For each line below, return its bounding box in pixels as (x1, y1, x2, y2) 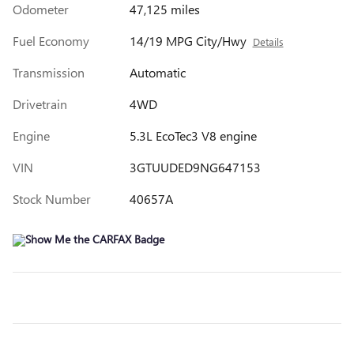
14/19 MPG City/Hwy (129, 32, 247, 49)
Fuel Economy (13, 32, 89, 49)
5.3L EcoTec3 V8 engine (129, 126, 257, 144)
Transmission (13, 63, 85, 81)
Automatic (129, 63, 186, 81)
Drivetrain (13, 95, 67, 112)
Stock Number (13, 190, 91, 207)
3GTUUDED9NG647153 (129, 158, 261, 175)
